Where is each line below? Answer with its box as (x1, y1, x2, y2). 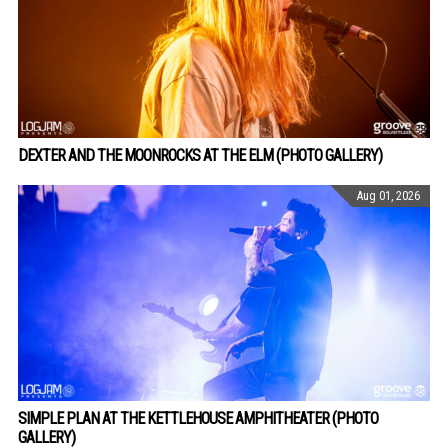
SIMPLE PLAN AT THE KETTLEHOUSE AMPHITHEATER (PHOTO (18, 409, 378, 429)
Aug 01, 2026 (357, 189, 420, 204)
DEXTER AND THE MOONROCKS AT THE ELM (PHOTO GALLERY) (18, 146, 382, 166)
